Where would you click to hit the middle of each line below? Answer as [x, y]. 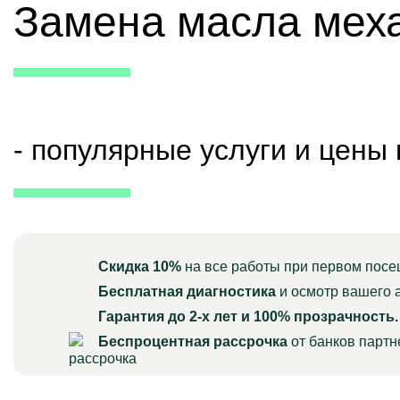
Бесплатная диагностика [187, 292]
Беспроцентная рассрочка [193, 342]
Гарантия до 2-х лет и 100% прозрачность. [248, 317]
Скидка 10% [140, 267]
